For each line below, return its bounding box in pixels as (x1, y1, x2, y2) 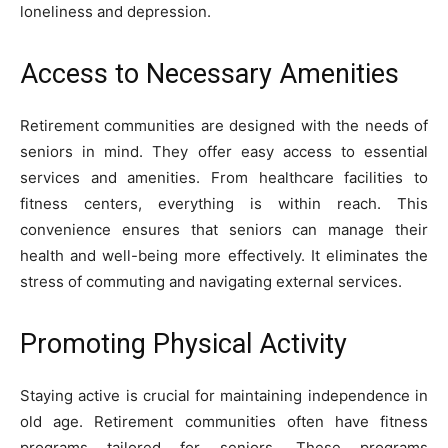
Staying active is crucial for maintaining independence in (20, 386, 428, 406)
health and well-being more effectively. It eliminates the (20, 246, 428, 266)
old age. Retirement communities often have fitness (20, 412, 428, 432)
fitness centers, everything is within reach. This (20, 194, 428, 214)
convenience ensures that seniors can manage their (20, 220, 428, 240)
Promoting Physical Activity (20, 328, 347, 361)
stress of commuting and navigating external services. (20, 272, 402, 292)
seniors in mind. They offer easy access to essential (20, 142, 428, 162)
